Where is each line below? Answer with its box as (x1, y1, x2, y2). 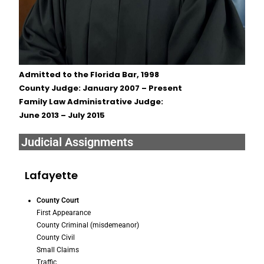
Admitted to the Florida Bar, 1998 (19, 68, 160, 80)
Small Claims (37, 245, 80, 254)
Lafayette (25, 167, 78, 183)
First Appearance (37, 208, 91, 217)
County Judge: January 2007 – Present (19, 82, 183, 94)
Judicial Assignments (21, 134, 134, 149)
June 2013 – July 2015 (19, 109, 105, 121)
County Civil (37, 233, 75, 242)
